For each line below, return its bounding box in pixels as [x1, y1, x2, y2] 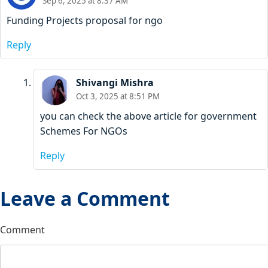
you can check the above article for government [40, 109, 257, 123]
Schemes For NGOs [40, 124, 127, 138]
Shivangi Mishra [76, 76, 154, 90]
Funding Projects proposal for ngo [7, 14, 163, 28]
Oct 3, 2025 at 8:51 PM [76, 91, 160, 102]
